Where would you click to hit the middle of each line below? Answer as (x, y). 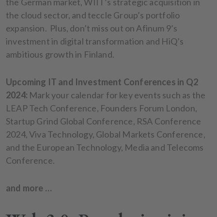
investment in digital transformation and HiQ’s (95, 41)
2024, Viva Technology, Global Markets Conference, (106, 134)
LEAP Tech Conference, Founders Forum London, (101, 108)
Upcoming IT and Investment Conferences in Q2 (102, 82)
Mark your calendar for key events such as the (117, 95)
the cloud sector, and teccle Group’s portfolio (93, 15)
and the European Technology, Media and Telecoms (105, 147)
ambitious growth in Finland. (60, 54)
